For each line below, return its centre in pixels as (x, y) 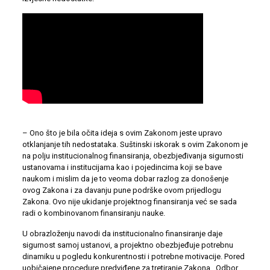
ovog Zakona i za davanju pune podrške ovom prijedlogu (121, 190)
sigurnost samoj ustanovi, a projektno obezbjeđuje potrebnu (127, 245)
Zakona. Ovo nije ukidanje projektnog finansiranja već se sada (129, 201)
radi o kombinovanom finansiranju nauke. (93, 213)
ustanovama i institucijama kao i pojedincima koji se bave (122, 167)
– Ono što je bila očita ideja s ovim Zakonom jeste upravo (122, 133)
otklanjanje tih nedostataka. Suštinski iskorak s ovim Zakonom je (135, 144)
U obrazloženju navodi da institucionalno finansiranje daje (122, 233)
